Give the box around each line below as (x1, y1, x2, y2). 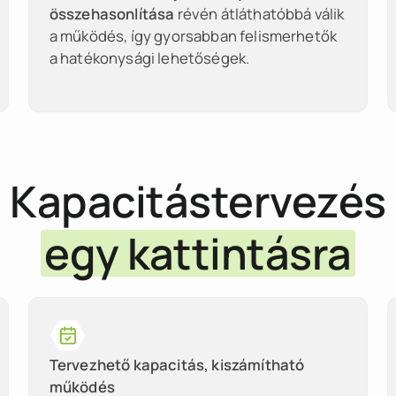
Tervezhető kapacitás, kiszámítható (49, 354, 305, 375)
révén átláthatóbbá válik (174, 4, 345, 25)
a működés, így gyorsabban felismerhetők (49, 26, 338, 47)
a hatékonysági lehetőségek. (49, 48, 250, 69)
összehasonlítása (49, 4, 175, 25)
